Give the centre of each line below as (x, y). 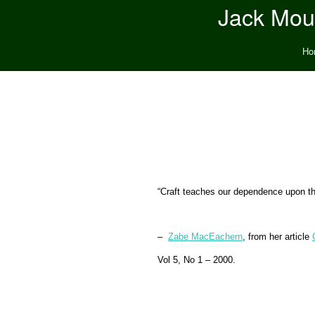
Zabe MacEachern (205, 237)
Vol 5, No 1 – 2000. (197, 260)
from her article (280, 237)
